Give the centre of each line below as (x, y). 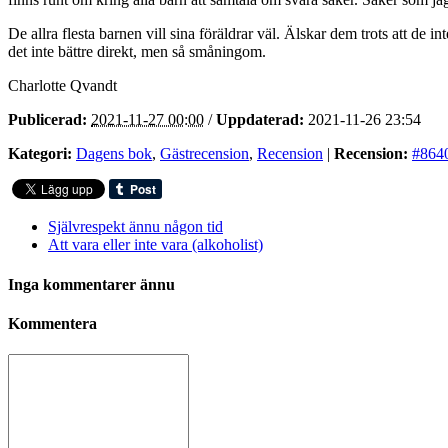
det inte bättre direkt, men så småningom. (137, 52)
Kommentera (52, 323)
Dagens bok (114, 154)
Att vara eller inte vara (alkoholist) (155, 245)
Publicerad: (47, 120)
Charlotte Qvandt (62, 86)
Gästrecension (204, 154)
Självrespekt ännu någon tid (135, 227)
